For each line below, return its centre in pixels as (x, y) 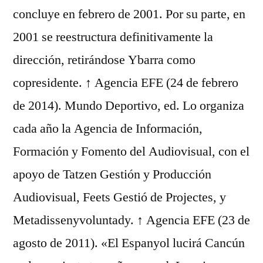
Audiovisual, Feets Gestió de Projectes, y (119, 197)
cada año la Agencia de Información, (108, 129)
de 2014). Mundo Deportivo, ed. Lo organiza (129, 106)
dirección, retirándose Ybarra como (104, 60)
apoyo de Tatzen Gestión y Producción (112, 174)
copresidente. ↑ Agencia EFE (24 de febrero (126, 83)
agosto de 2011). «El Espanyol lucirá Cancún (129, 243)
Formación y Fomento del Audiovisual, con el (131, 151)
